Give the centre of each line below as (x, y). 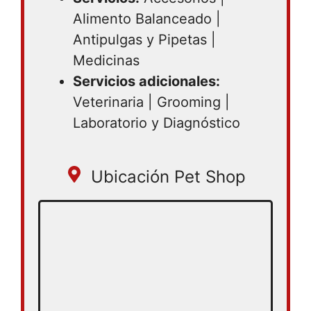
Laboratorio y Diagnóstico (157, 123)
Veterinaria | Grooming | (151, 102)
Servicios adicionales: (146, 81)
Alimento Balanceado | (147, 19)
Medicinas (106, 60)
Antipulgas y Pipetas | (144, 40)
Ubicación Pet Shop (168, 177)
